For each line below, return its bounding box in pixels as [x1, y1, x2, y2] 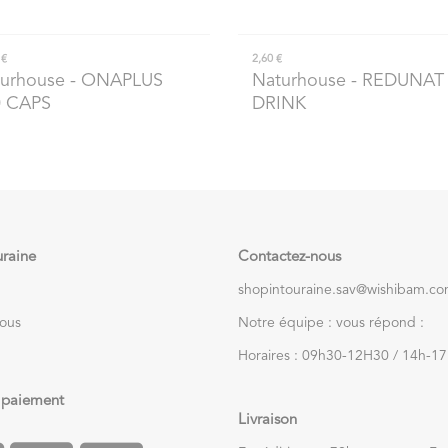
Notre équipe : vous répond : [238, 315, 424, 330]
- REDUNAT [346, 72, 444, 91]
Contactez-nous [238, 249, 341, 265]
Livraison [238, 412, 297, 428]
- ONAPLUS [64, 72, 163, 91]
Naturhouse [252, 72, 346, 91]
